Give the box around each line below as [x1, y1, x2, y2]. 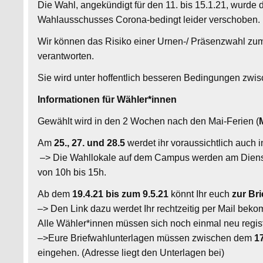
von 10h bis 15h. [38, 167, 107, 177]
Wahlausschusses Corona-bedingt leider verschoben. [38, 14, 261, 25]
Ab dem [38, 188, 73, 199]
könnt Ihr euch [168, 188, 232, 199]
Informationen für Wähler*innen [38, 94, 177, 104]
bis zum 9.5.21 [106, 188, 169, 199]
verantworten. [38, 50, 95, 61]
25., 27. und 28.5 [52, 137, 128, 148]
